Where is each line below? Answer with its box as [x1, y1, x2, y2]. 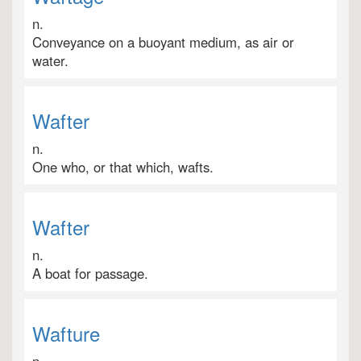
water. [32, 51, 68, 70]
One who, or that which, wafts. [32, 157, 214, 176]
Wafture [32, 319, 100, 347]
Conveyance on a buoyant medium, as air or [32, 32, 294, 52]
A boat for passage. [32, 263, 148, 283]
